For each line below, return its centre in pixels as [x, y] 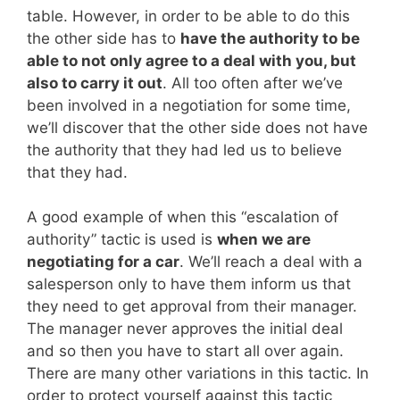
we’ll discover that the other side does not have [197, 127]
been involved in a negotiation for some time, [189, 105]
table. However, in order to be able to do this [188, 16]
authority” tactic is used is [122, 240]
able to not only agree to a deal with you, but [192, 60]
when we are [264, 240]
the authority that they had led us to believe [184, 150]
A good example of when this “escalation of [183, 217]
